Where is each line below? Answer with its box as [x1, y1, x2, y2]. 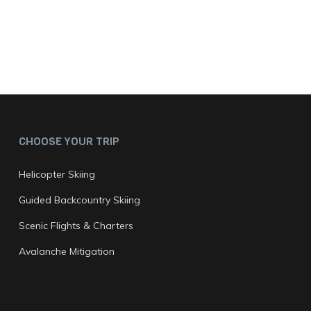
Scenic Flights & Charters [18, 219, 133, 232]
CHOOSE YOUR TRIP [18, 134, 119, 149]
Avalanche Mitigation [18, 245, 115, 258]
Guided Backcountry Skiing [18, 194, 140, 206]
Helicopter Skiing [18, 168, 95, 180]
